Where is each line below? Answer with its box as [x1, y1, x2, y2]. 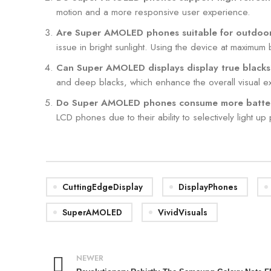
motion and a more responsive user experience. [56, 5, 250, 19]
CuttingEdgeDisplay [62, 180, 143, 193]
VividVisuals [158, 206, 207, 218]
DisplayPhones [178, 180, 238, 193]
